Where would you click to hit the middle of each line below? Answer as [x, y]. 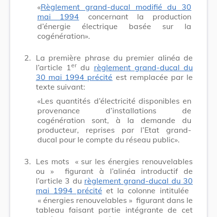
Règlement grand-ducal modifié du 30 [116, 7]
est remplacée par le [153, 77]
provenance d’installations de [114, 110]
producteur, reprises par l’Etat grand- [114, 130]
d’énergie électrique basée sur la [114, 26]
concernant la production [135, 16]
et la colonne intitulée [147, 190]
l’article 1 [54, 67]
